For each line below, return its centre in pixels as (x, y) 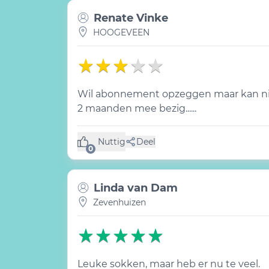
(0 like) (111, 147)
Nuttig (112, 141)
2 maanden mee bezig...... (137, 108)
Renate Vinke (131, 18)
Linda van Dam (136, 188)
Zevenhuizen (119, 202)
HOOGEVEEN (121, 32)
